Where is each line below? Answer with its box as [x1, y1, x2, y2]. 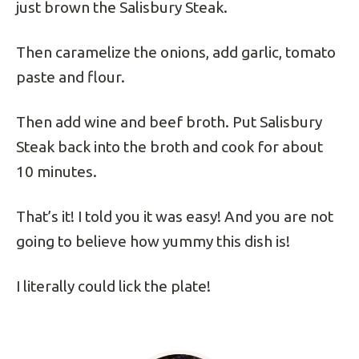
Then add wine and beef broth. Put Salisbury [16, 113, 322, 131]
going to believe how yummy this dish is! [16, 232, 290, 250]
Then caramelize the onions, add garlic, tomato [16, 43, 336, 61]
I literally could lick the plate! [16, 277, 211, 295]
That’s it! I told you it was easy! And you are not [16, 208, 333, 225]
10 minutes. [16, 163, 97, 180]
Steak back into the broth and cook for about [16, 138, 323, 155]
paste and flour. [16, 68, 125, 86]
